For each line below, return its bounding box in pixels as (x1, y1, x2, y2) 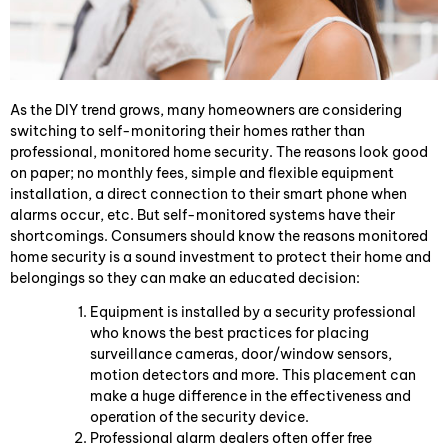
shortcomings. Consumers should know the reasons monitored (10, 227, 428, 246)
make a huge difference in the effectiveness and (90, 386, 411, 405)
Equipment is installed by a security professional (90, 302, 416, 321)
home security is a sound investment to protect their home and (10, 248, 431, 267)
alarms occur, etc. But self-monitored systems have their (10, 206, 395, 225)
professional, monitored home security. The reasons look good (10, 143, 428, 162)
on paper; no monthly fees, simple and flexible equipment (10, 164, 394, 183)
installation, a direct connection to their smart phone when (10, 185, 407, 204)
